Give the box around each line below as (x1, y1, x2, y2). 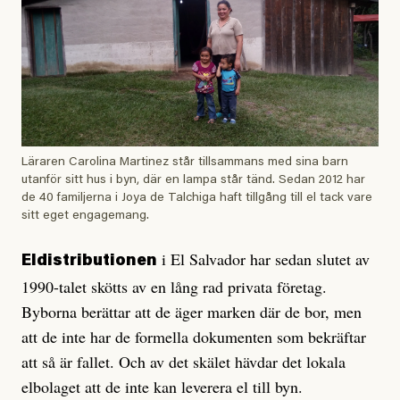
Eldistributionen (21, 254, 157, 270)
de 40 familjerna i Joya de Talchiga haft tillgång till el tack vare (21, 192, 372, 204)
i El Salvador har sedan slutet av (157, 248, 370, 270)
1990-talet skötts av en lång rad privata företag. (21, 276, 327, 297)
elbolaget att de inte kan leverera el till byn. (21, 376, 303, 397)
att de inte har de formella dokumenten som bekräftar (21, 326, 366, 347)
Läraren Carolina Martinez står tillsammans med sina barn (21, 156, 348, 169)
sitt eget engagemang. (21, 210, 149, 222)
